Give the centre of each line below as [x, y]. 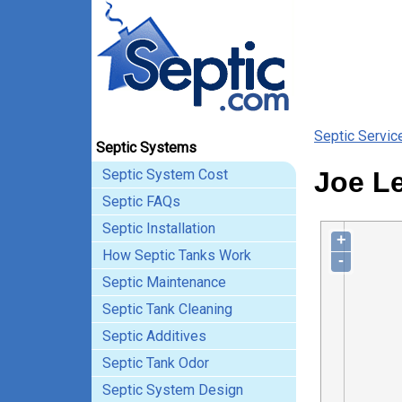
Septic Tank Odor [156, 363]
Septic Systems [146, 148]
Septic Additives [154, 336]
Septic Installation [159, 228]
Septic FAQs [141, 201]
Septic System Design [173, 390]
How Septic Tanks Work [177, 255]
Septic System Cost [165, 175]
